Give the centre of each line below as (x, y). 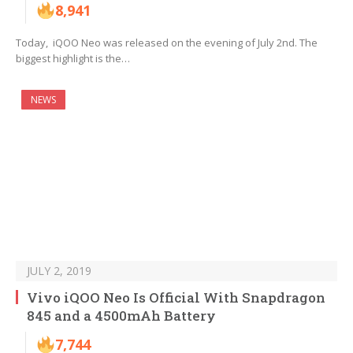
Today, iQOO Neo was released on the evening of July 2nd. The (167, 43)
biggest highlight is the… (73, 59)
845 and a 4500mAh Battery (121, 316)
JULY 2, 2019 (59, 271)
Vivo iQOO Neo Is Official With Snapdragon (176, 298)
